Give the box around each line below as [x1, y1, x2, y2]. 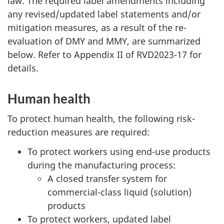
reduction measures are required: [7, 126, 149, 138]
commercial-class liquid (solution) [47, 185, 191, 198]
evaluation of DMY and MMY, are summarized [7, 34, 200, 47]
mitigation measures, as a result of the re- [7, 21, 186, 33]
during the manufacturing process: [27, 158, 175, 171]
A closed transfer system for [47, 172, 167, 184]
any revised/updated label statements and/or [7, 7, 200, 20]
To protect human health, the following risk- [7, 112, 195, 124]
